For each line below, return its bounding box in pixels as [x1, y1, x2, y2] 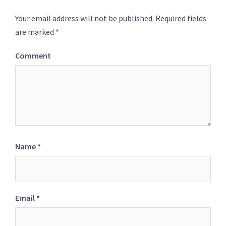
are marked [15, 27, 55, 37]
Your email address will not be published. [15, 13, 154, 23]
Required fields [154, 13, 206, 23]
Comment [15, 50, 51, 61]
